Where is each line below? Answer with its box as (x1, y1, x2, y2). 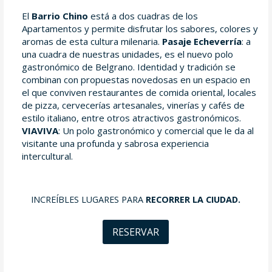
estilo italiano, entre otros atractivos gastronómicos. (21, 111, 241, 124)
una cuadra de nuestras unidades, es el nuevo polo (21, 47, 233, 60)
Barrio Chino (31, 9, 88, 22)
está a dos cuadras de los (87, 9, 198, 22)
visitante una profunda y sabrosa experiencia (21, 137, 209, 149)
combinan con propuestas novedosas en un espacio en (21, 73, 250, 86)
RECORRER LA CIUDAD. (146, 193, 241, 205)
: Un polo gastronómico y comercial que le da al (58, 124, 254, 137)
